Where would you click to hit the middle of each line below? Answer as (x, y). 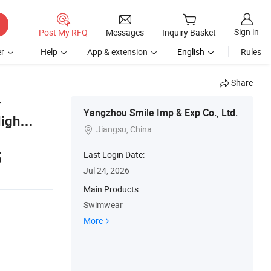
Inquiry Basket (189, 33)
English (191, 52)
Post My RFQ (63, 32)
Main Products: (112, 189)
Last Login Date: (114, 155)
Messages (125, 32)
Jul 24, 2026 (106, 170)
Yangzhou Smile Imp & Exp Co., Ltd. (161, 113)
